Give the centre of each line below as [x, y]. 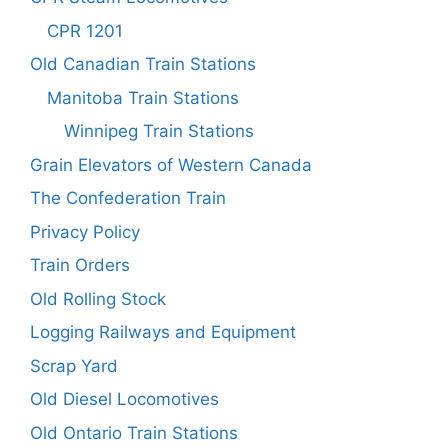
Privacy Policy [85, 231]
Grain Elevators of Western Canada [171, 164]
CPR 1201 [85, 30]
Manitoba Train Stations [143, 97]
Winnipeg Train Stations [159, 131]
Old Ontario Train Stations [134, 432]
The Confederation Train [128, 198]
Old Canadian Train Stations [143, 64]
